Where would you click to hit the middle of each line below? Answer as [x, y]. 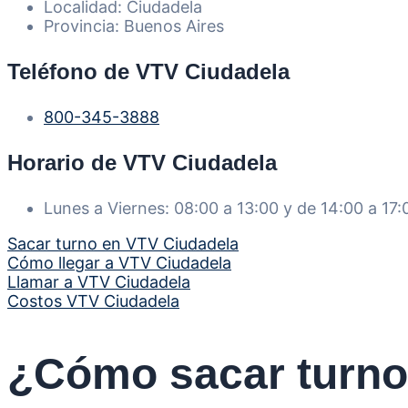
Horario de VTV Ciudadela [142, 162]
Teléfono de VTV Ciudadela [148, 71]
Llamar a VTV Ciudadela [99, 281]
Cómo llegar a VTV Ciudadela [119, 262]
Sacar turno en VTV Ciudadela [123, 243]
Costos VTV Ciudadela [93, 301]
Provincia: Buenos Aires [134, 25]
